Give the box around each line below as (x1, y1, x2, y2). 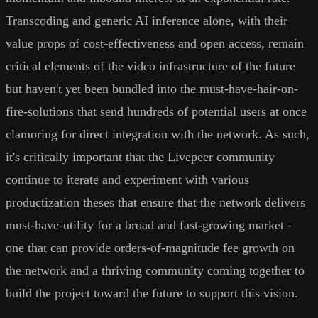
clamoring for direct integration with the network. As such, (6, 127, 309, 142)
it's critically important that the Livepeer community (6, 150, 275, 165)
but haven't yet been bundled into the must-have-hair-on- (6, 82, 298, 97)
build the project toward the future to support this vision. (6, 286, 298, 301)
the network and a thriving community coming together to (6, 263, 305, 278)
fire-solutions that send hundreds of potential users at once (6, 104, 307, 119)
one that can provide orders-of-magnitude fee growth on (6, 241, 295, 256)
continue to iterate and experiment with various (6, 172, 249, 187)
